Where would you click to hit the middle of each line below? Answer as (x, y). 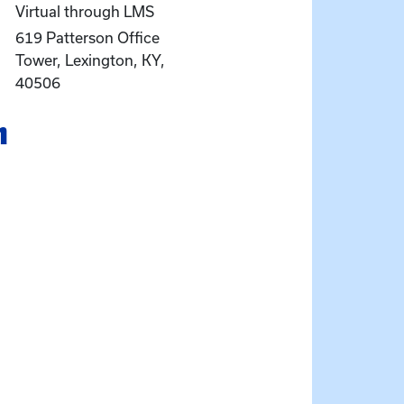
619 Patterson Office (87, 38)
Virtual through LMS (84, 12)
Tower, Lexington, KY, (90, 60)
